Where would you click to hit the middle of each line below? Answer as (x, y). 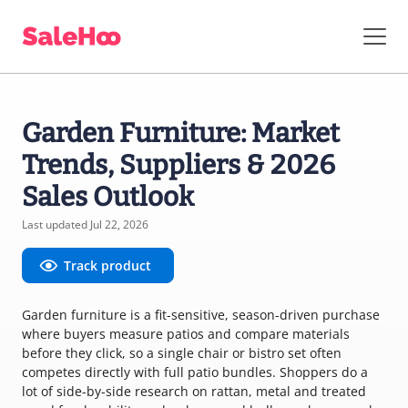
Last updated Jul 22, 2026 (85, 224)
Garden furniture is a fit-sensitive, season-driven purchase (201, 315)
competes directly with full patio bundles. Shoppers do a (195, 372)
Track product (107, 265)
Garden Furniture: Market (181, 133)
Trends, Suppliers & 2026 (178, 165)
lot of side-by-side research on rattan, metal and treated (194, 391)
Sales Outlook (108, 197)
